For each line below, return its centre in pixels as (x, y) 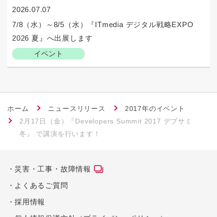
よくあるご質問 (41, 186)
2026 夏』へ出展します (53, 38)
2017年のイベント (155, 109)
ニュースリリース (77, 109)
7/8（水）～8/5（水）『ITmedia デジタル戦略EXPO (103, 25)
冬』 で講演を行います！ (60, 134)
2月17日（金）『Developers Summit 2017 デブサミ (106, 121)
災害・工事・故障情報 (53, 169)
